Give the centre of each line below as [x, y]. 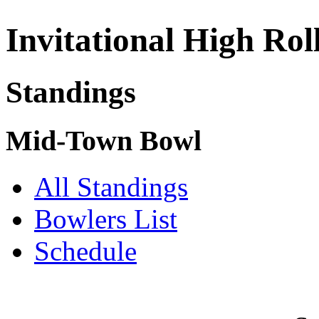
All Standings [111, 187]
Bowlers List [106, 219]
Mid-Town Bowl [104, 140]
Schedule [85, 251]
